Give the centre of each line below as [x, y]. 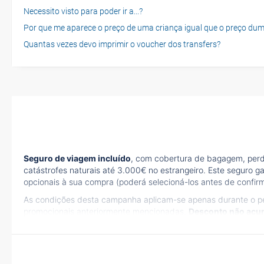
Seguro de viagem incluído [77, 158]
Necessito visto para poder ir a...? [83, 11]
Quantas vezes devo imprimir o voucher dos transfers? [122, 44]
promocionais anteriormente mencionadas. [106, 211]
